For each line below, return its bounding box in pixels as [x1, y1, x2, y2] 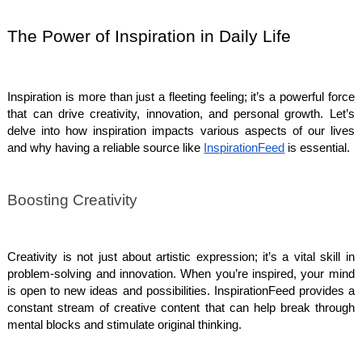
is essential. [284, 141, 351, 154]
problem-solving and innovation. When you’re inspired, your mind [7, 267, 355, 281]
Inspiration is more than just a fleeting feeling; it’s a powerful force [7, 90, 355, 103]
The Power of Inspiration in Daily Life [7, 26, 292, 46]
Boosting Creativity [7, 191, 138, 208]
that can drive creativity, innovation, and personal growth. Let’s [7, 107, 355, 120]
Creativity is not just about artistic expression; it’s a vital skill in [7, 250, 355, 264]
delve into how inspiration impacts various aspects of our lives [7, 124, 355, 137]
